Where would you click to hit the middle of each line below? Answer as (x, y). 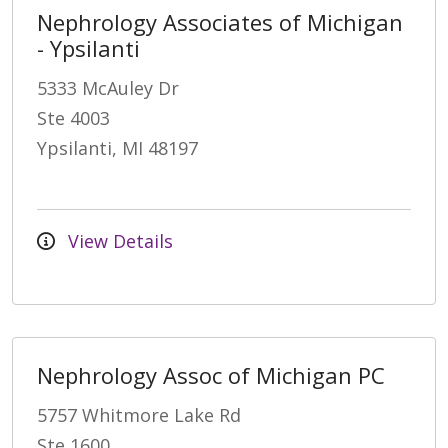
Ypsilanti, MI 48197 (117, 147)
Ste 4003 (73, 117)
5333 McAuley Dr (108, 87)
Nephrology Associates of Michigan (220, 21)
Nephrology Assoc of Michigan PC (211, 374)
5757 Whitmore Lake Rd (139, 414)
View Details (118, 240)
